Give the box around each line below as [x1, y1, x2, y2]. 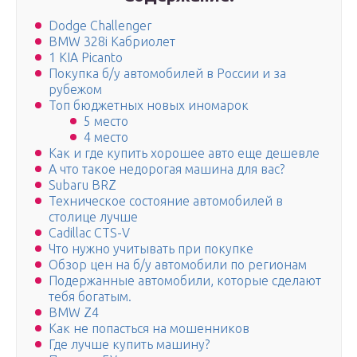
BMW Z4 [49, 305, 99, 320]
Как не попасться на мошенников [49, 321, 249, 336]
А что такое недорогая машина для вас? [49, 162, 284, 177]
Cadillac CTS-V [49, 226, 130, 241]
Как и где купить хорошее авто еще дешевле [49, 146, 320, 161]
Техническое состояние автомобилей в [49, 194, 283, 209]
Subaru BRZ [49, 178, 116, 193]
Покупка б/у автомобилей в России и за [49, 66, 286, 81]
